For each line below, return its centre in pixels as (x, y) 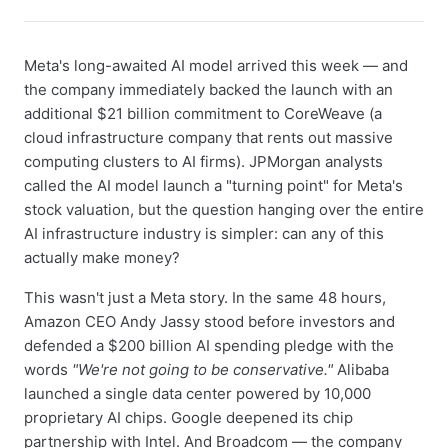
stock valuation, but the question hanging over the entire (224, 209)
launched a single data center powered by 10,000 (197, 393)
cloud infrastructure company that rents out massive (208, 137)
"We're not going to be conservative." (202, 369)
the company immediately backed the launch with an (208, 89)
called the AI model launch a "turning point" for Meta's (213, 185)
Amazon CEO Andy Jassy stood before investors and (209, 321)
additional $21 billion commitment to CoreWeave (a (203, 113)
